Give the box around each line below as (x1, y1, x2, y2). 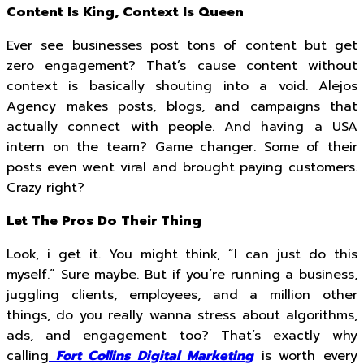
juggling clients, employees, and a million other (6, 285, 357, 305)
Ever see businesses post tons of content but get (6, 36, 357, 55)
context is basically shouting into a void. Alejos (6, 76, 357, 96)
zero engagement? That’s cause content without (6, 56, 357, 76)
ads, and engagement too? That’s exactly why (6, 326, 357, 345)
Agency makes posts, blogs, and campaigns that (6, 97, 357, 116)
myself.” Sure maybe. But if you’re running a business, (6, 265, 357, 284)
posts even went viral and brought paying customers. (6, 158, 357, 177)
